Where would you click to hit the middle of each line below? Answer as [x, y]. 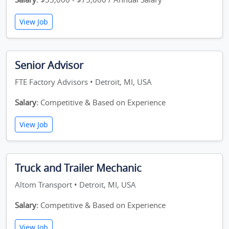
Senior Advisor [49, 65]
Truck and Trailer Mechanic [78, 168]
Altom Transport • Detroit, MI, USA [75, 185]
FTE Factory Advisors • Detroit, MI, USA [83, 82]
